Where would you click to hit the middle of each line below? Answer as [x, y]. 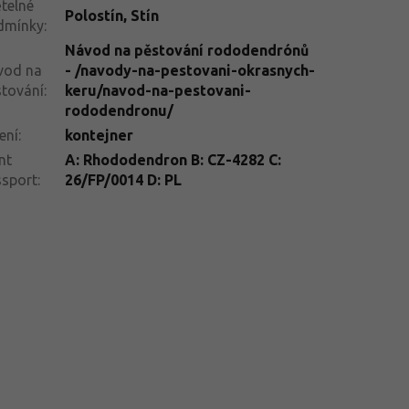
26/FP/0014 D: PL [123, 179]
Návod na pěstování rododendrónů [186, 50]
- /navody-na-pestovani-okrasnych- [189, 70]
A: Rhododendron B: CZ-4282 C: [173, 159]
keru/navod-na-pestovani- [157, 90]
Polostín [94, 15]
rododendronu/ [119, 110]
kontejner [99, 135]
